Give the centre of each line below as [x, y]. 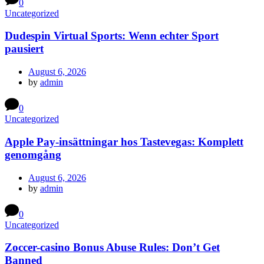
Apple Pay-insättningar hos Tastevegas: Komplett [124, 141]
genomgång [33, 154]
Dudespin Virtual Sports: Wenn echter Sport [112, 36]
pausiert [24, 49]
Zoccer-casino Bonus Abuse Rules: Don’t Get [112, 247]
